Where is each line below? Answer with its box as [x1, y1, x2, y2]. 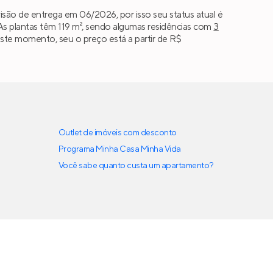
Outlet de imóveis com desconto [58, 127, 177, 139]
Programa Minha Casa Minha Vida [58, 144, 181, 155]
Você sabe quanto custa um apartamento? [58, 160, 214, 172]
